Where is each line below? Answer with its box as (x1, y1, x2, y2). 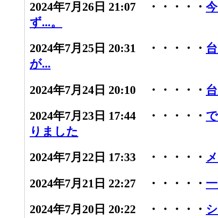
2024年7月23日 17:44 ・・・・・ (30, 109, 206, 122)
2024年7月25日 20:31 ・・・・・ (30, 42, 206, 55)
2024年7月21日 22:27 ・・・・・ (30, 177, 206, 190)
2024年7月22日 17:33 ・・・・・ (30, 151, 206, 164)
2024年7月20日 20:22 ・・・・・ (30, 202, 206, 216)
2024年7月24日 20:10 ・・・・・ (30, 83, 206, 96)
